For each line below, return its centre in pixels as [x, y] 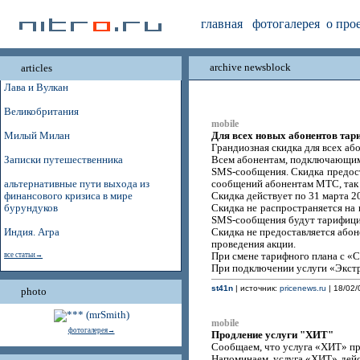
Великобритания [42, 112]
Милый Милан [37, 136]
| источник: [256, 288]
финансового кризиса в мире [69, 196]
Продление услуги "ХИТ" [272, 335]
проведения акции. [253, 244]
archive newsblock [250, 67]
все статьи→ [24, 255]
